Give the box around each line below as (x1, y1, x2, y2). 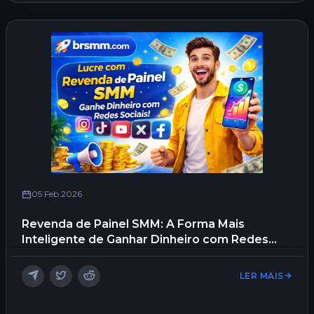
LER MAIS (239, 270, 284, 281)
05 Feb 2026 (32, 189, 82, 200)
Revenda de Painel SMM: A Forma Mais (22, 217, 245, 231)
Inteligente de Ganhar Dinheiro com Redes (22, 232, 268, 246)
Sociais (22, 247, 63, 261)
